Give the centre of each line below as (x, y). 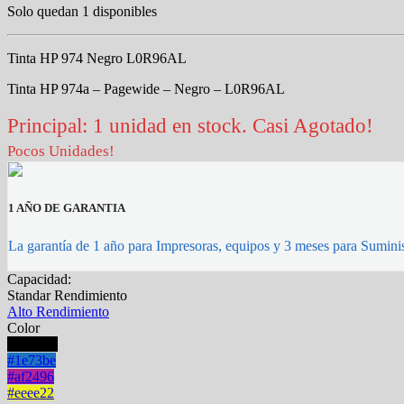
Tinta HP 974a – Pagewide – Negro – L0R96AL (146, 88)
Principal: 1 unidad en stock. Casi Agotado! (190, 125)
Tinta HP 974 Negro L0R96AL (97, 58)
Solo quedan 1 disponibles (82, 11)
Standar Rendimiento (67, 296)
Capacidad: (39, 280)
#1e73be (32, 361)
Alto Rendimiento (58, 312)
